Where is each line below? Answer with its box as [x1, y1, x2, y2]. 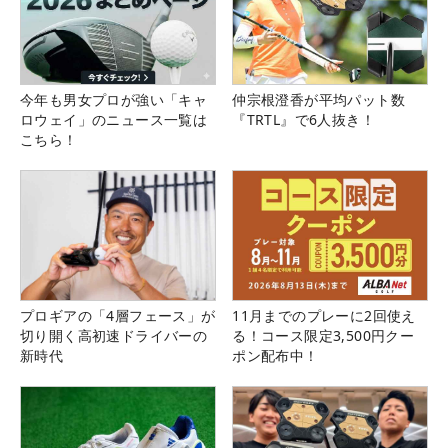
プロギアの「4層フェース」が [20, 305, 216, 325]
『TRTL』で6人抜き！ [232, 109, 375, 129]
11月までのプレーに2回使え [232, 305, 416, 325]
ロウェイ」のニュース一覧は [20, 109, 208, 129]
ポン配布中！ [232, 345, 319, 365]
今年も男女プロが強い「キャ [20, 89, 208, 109]
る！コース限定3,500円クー [232, 325, 415, 345]
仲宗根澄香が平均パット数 [232, 89, 405, 109]
